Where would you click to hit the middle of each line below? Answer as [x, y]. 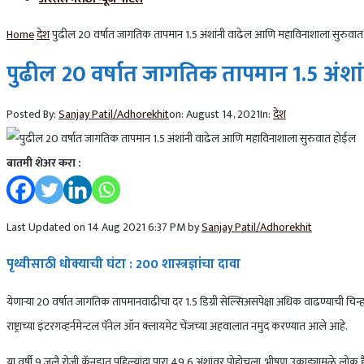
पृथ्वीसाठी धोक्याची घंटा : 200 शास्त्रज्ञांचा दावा [123, 264]
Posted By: [32, 114]
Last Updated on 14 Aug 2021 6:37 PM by [104, 227]
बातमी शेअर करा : [44, 162]
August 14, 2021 [223, 114]
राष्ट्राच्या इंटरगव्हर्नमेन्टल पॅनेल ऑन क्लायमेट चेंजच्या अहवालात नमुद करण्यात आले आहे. [177, 327]
